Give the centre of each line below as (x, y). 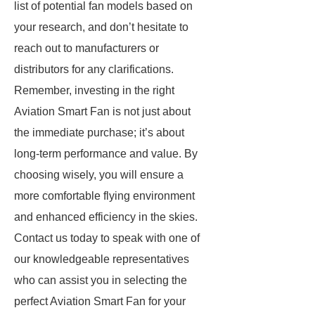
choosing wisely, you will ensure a (99, 175)
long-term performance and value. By (106, 154)
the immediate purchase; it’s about (99, 133)
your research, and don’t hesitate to (101, 27)
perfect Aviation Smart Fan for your (100, 301)
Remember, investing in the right (94, 90)
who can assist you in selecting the (101, 280)
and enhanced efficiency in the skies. (106, 217)
